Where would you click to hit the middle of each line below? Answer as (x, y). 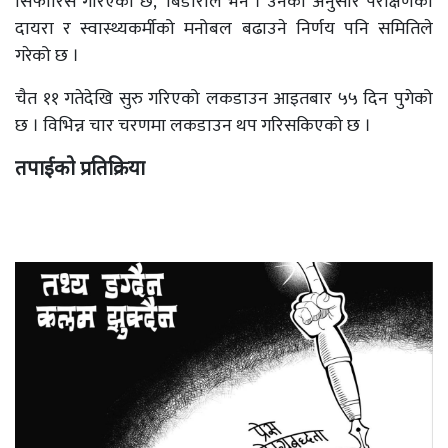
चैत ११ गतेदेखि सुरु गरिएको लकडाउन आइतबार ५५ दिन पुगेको (224, 99)
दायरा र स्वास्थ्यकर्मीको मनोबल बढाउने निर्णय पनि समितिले (224, 29)
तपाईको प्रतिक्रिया (80, 168)
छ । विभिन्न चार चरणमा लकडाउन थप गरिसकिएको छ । (193, 126)
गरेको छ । (47, 56)
